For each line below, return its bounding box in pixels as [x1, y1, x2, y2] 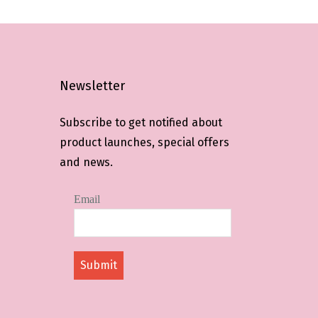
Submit [79, 258, 117, 273]
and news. [59, 155, 113, 170]
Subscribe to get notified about [59, 116, 222, 130]
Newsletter [59, 78, 125, 94]
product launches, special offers [59, 136, 229, 150]
